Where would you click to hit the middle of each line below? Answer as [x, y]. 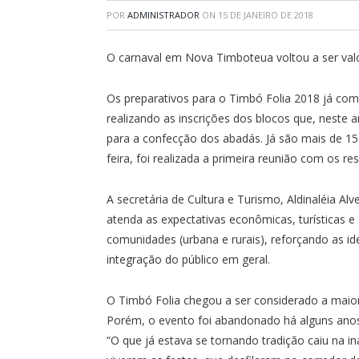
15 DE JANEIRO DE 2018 [266, 15]
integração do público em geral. [188, 259]
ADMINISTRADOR [163, 15]
